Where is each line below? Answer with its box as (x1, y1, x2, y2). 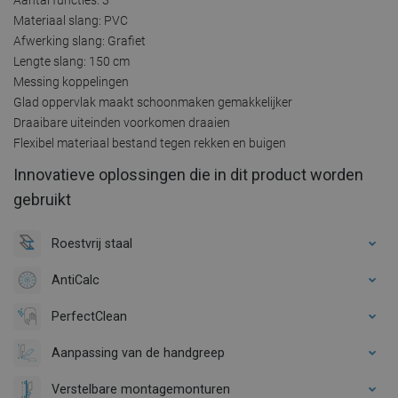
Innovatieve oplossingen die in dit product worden (13, 164, 363, 184)
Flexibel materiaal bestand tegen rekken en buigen (13, 135, 286, 150)
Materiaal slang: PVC (13, 12, 128, 28)
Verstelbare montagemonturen (52, 381, 230, 396)
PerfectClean (52, 308, 127, 323)
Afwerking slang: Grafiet (13, 33, 146, 48)
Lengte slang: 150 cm (13, 53, 130, 68)
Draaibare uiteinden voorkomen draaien (13, 115, 230, 130)
